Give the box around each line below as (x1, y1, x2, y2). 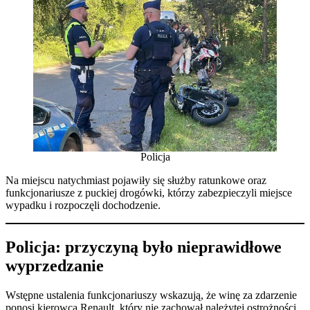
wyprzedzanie (6, 257, 104, 275)
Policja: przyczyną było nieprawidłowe (6, 238, 282, 257)
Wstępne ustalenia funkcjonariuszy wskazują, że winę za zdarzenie (6, 289, 297, 302)
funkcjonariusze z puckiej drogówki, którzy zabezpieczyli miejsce (6, 187, 292, 199)
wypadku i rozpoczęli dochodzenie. (6, 199, 161, 212)
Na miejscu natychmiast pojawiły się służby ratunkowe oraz (6, 174, 266, 187)
